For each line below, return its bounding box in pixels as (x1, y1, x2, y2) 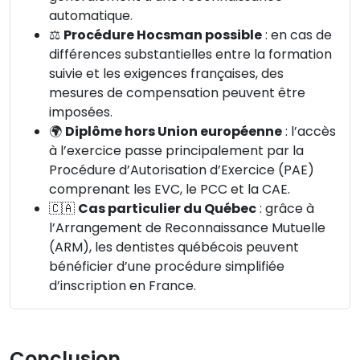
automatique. (49, 6, 133, 25)
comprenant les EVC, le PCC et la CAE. (49, 179, 290, 198)
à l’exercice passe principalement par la (49, 141, 304, 160)
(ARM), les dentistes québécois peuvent (49, 237, 299, 256)
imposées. (49, 102, 112, 121)
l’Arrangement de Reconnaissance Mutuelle (49, 218, 325, 237)
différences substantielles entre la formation (49, 44, 332, 63)
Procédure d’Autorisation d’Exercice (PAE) (49, 160, 314, 179)
